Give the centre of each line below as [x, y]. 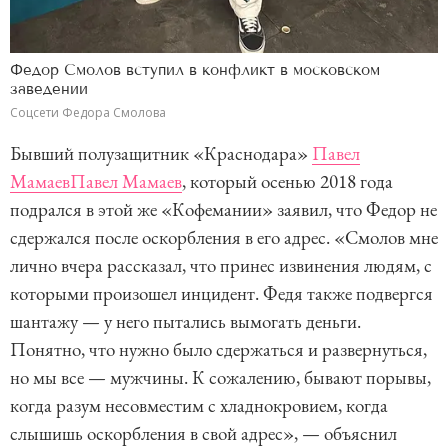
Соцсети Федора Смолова [88, 112]
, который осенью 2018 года [287, 181]
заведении [49, 88]
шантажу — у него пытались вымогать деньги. [185, 321]
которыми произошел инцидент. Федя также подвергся [221, 293]
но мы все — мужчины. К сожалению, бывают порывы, [220, 377]
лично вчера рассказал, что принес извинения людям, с [221, 265]
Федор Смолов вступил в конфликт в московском [195, 69]
